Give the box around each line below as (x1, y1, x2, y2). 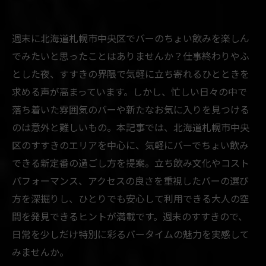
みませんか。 (12, 245, 69, 259)
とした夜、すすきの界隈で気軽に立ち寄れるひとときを (12, 66, 249, 81)
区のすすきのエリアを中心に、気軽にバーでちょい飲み (12, 138, 249, 152)
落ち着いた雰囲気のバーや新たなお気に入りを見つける (12, 102, 249, 116)
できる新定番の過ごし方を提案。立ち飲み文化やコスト (12, 156, 249, 170)
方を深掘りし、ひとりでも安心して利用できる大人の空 (12, 191, 249, 205)
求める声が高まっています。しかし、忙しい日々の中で (12, 84, 247, 99)
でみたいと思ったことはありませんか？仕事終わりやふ (12, 49, 249, 63)
